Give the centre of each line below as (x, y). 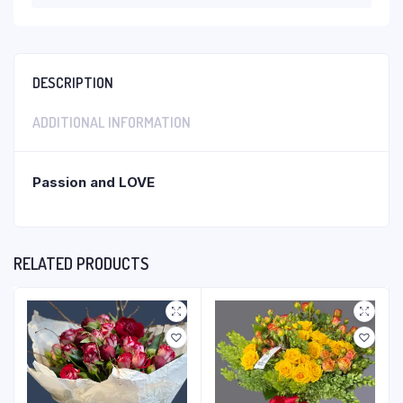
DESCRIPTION (73, 83)
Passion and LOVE (94, 182)
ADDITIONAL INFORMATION (112, 122)
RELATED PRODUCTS (81, 264)
